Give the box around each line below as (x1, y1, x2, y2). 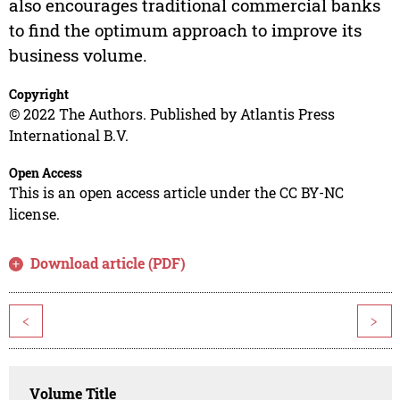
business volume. (8, 44, 147, 67)
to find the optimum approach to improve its (8, 19, 362, 42)
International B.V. (8, 126, 129, 146)
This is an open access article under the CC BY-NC (8, 183, 344, 203)
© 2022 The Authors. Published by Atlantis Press (8, 104, 335, 124)
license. (8, 204, 60, 224)
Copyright (8, 86, 69, 104)
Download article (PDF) (30, 254, 187, 273)
